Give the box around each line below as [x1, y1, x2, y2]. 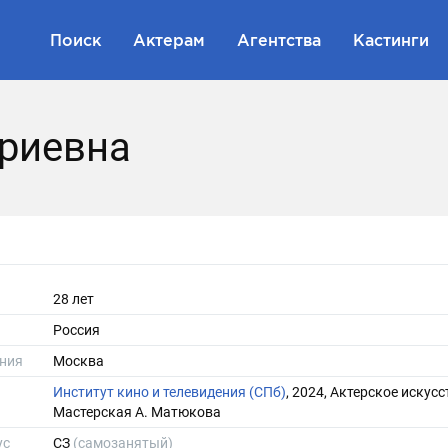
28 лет [53, 291, 94, 307]
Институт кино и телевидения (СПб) [53, 384, 286, 400]
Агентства [237, 30, 321, 49]
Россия [53, 322, 100, 338]
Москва [53, 353, 104, 369]
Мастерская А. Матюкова [53, 404, 221, 420]
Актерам [133, 30, 205, 49]
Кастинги [353, 30, 429, 49]
